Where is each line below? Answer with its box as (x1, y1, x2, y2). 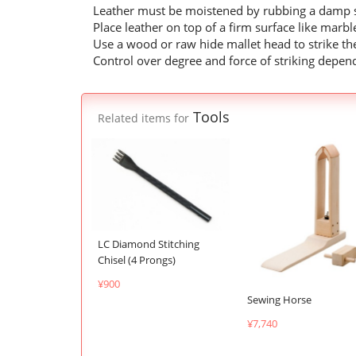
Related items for (98, 111, 189, 126)
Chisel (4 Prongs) (98, 252, 176, 267)
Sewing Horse (247, 292, 311, 308)
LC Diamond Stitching (98, 236, 199, 251)
